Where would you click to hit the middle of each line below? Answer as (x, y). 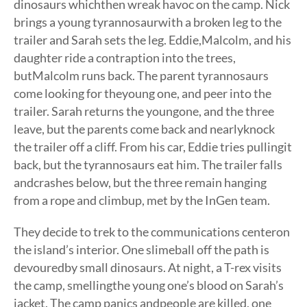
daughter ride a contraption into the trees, (125, 58)
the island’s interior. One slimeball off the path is (142, 249)
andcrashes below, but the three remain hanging (140, 182)
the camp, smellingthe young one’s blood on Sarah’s (149, 285)
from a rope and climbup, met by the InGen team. (142, 200)
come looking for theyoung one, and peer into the (143, 93)
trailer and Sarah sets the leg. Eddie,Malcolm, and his (152, 40)
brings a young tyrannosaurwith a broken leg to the (148, 22)
